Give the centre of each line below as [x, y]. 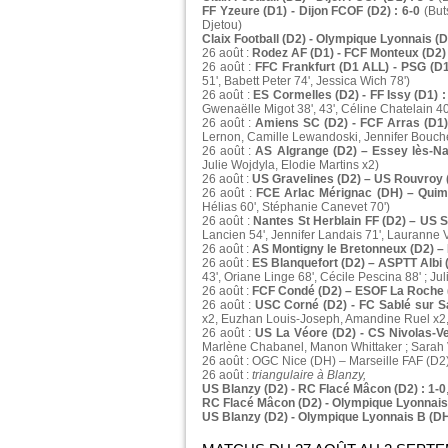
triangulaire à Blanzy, [309, 375]
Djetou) [222, 25]
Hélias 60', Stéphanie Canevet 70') [296, 207]
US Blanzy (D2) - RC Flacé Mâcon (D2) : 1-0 [324, 389]
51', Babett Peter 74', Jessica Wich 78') [306, 81]
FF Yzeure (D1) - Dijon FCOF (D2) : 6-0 [311, 11]
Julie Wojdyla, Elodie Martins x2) [290, 165]
